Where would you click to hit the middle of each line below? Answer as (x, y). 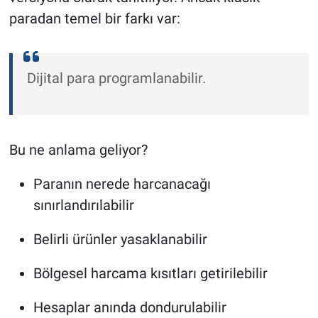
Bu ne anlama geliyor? (78, 149)
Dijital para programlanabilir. (116, 78)
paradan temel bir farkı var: (94, 18)
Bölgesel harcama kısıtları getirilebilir (150, 273)
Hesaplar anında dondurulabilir (130, 307)
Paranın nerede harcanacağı (122, 183)
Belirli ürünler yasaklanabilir (120, 239)
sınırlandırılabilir (83, 205)
